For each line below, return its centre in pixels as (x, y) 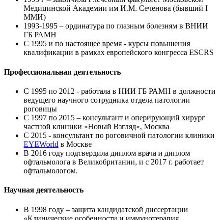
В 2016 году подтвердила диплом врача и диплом (107, 153)
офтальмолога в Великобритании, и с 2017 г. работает (114, 162)
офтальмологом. (51, 170)
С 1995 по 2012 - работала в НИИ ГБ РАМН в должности (120, 91)
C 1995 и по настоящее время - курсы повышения (107, 44)
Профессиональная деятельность (62, 72)
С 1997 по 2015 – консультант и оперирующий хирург (114, 117)
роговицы (40, 109)
